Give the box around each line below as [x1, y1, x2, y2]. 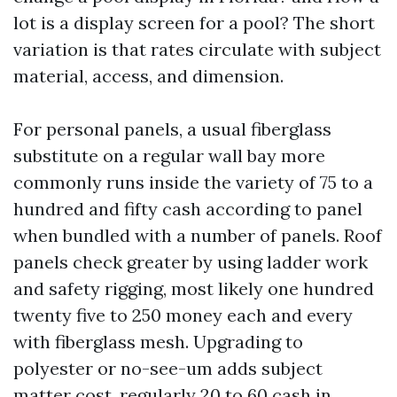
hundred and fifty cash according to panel [13, 198, 362, 220]
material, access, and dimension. [13, 65, 284, 87]
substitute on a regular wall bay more [13, 144, 325, 167]
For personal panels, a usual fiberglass [13, 118, 331, 140]
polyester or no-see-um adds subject [13, 357, 323, 379]
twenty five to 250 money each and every [13, 304, 353, 326]
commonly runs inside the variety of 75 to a [13, 171, 373, 193]
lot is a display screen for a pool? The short [13, 12, 375, 34]
